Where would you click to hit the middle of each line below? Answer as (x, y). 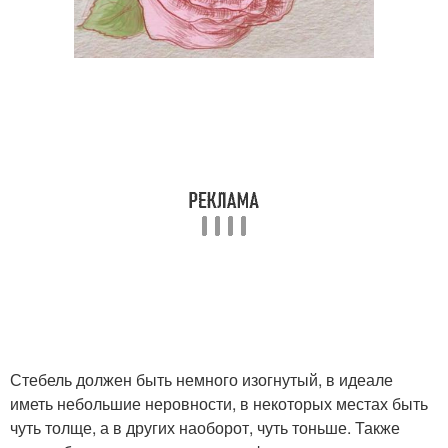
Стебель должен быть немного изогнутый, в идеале (201, 379)
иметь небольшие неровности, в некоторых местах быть (219, 403)
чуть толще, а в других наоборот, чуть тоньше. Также (205, 427)
